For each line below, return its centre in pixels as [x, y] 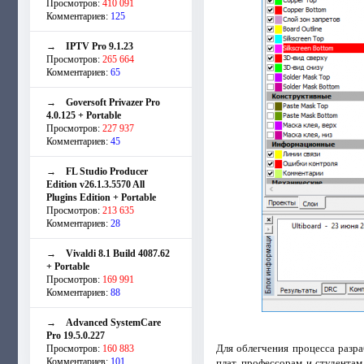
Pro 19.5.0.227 [76, 335]
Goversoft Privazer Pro [113, 102]
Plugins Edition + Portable [101, 197]
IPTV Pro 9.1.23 [100, 46]
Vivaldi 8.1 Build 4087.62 [118, 253]
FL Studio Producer [107, 171]
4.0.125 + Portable [84, 115]
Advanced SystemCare [113, 322]
